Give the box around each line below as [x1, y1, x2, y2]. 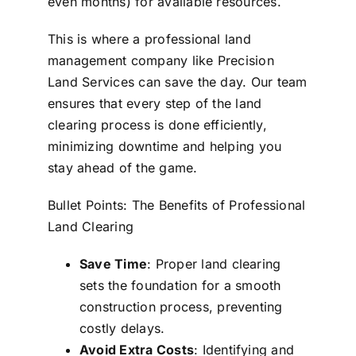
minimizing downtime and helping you [47, 137, 282, 154]
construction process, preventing [79, 298, 283, 315]
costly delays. [79, 319, 165, 336]
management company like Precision [47, 52, 274, 68]
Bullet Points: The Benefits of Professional [47, 196, 306, 213]
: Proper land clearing [147, 255, 281, 272]
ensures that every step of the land [47, 95, 262, 111]
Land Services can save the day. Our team [47, 73, 308, 90]
